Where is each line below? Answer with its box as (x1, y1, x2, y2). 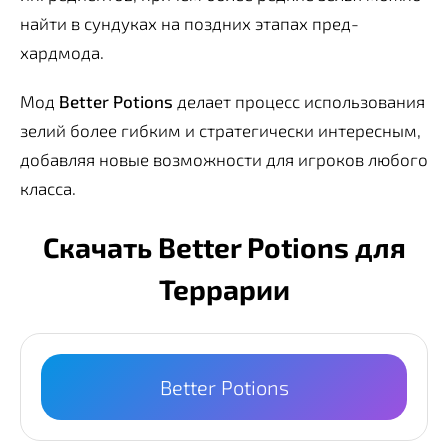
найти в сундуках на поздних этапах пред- (20, 12, 359, 33)
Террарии (158, 272, 290, 307)
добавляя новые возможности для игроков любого (20, 148, 428, 169)
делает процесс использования (173, 90, 425, 111)
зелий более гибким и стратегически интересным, (20, 119, 421, 140)
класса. (20, 177, 76, 198)
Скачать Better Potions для (42, 230, 406, 265)
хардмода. (20, 41, 104, 62)
